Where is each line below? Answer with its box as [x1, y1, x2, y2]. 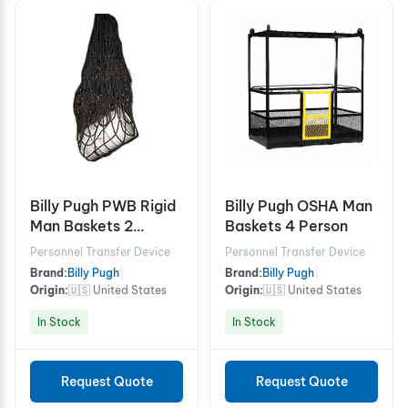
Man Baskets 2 [30, 216, 133, 235]
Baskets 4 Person [225, 216, 348, 235]
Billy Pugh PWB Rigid [30, 196, 177, 215]
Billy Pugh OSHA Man [225, 196, 372, 215]
